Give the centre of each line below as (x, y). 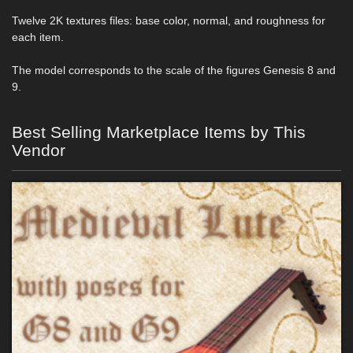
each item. (38, 37)
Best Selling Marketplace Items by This (159, 132)
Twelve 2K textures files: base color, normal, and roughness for (169, 20)
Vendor (39, 150)
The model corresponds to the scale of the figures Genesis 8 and (174, 70)
